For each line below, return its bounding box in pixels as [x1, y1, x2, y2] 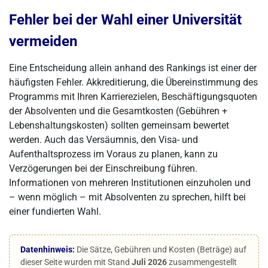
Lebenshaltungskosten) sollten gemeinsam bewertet [9, 120, 229, 131]
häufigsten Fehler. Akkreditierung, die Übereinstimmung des [9, 77, 258, 88]
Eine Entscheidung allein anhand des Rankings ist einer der [9, 62, 257, 74]
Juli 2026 [132, 257, 167, 267]
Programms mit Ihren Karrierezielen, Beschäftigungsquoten [9, 91, 257, 102]
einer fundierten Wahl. [9, 206, 101, 217]
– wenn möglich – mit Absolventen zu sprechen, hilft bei [9, 191, 246, 203]
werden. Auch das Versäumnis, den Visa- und [9, 134, 198, 145]
